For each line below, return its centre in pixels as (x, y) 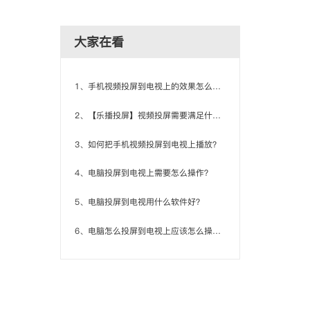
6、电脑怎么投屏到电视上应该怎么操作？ (216, 230)
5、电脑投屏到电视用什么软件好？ (139, 201)
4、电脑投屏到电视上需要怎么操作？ (143, 173)
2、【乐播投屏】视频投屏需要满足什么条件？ (216, 115)
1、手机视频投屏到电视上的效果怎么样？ (216, 86)
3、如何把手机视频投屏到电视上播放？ (147, 144)
